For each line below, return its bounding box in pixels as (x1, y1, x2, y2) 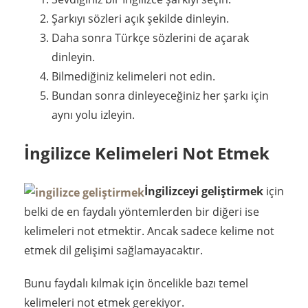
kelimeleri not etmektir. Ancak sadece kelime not (24, 223, 274, 239)
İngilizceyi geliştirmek (144, 184, 263, 199)
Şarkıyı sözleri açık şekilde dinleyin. (52, 11, 229, 27)
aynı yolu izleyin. (52, 107, 135, 123)
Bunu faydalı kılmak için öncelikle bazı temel (24, 275, 248, 291)
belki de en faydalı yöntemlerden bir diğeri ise (24, 203, 259, 219)
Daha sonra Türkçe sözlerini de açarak (52, 30, 249, 46)
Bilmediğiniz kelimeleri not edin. (52, 69, 215, 85)
